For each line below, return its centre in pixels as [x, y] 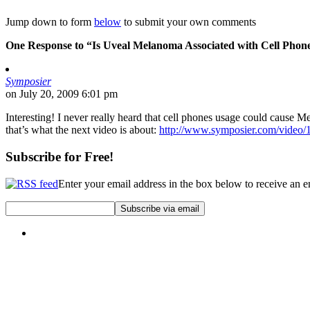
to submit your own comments [189, 22]
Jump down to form [50, 22]
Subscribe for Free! [60, 157]
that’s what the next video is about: [82, 130]
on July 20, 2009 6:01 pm [62, 94]
